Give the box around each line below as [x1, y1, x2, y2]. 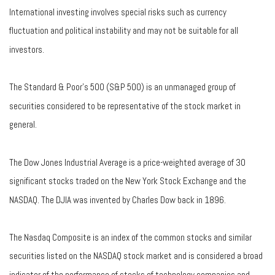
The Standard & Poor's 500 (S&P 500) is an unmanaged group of [9, 80, 236, 93]
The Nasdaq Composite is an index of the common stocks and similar [9, 231, 252, 243]
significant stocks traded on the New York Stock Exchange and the [9, 174, 246, 187]
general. [9, 118, 37, 130]
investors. [9, 43, 44, 55]
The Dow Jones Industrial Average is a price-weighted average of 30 [9, 156, 246, 168]
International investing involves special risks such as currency [9, 6, 227, 18]
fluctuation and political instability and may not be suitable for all [9, 24, 238, 36]
